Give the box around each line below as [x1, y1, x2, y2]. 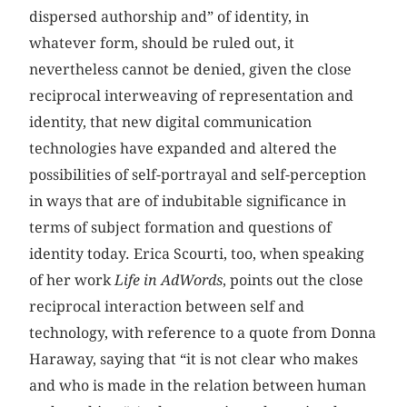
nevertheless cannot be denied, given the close [29, 61, 352, 79]
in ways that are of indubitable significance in [29, 193, 347, 211]
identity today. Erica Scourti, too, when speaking [29, 245, 365, 263]
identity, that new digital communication [29, 114, 313, 132]
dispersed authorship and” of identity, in [29, 8, 310, 26]
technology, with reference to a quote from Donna [29, 324, 377, 342]
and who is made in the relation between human [29, 377, 367, 395]
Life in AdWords [114, 272, 223, 290]
